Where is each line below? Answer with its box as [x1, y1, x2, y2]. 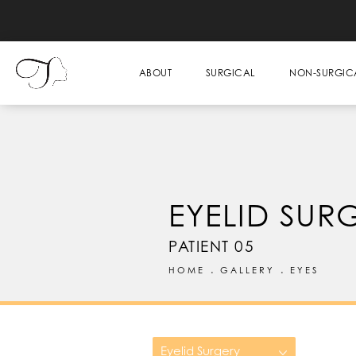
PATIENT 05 [168, 237, 254, 255]
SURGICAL [205, 67, 256, 79]
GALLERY [220, 265, 275, 276]
